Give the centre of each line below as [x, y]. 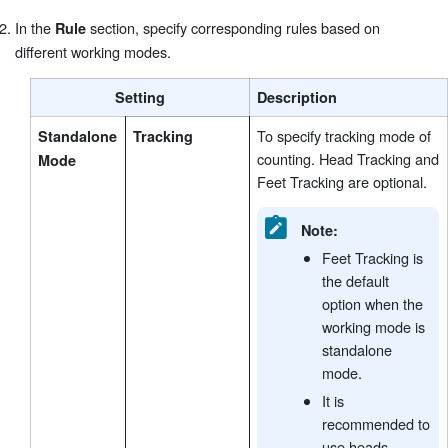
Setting [139, 96]
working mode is [374, 327]
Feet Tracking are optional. [342, 181]
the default [356, 281]
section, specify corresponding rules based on [233, 27]
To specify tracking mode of [344, 135]
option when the [373, 304]
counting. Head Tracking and [348, 158]
